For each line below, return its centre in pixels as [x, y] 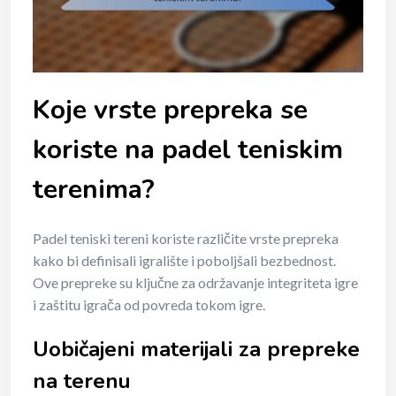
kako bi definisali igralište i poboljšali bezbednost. [184, 260]
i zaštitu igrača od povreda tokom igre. [149, 304]
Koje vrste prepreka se [170, 110]
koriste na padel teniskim [188, 149]
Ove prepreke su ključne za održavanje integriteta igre [195, 282]
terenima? [94, 189]
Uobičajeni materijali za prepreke [196, 349]
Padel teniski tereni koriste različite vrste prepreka [186, 238]
